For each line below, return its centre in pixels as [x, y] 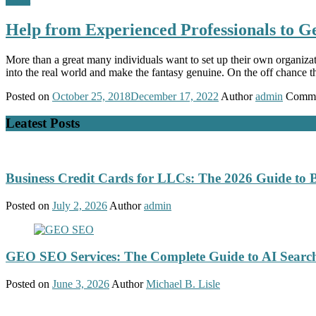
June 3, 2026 [81, 284]
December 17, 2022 [175, 96]
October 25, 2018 [91, 96]
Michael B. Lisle [183, 284]
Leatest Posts [43, 123]
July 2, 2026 [80, 205]
